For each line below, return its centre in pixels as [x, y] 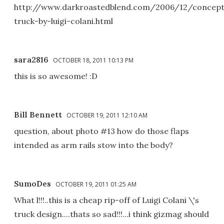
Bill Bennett [38, 115]
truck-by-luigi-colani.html [63, 21]
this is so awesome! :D [56, 76]
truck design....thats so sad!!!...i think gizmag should [111, 214]
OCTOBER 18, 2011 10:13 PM [93, 60]
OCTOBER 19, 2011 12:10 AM [107, 115]
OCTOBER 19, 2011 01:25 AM [96, 184]
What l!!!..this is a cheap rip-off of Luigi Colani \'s [106, 200]
